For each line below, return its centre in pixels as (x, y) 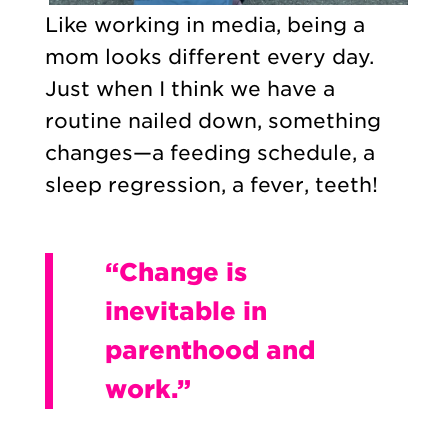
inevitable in (185, 311)
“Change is (175, 272)
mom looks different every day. (209, 57)
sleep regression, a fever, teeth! (214, 185)
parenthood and (209, 350)
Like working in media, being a (204, 25)
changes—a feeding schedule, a (209, 153)
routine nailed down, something (212, 121)
